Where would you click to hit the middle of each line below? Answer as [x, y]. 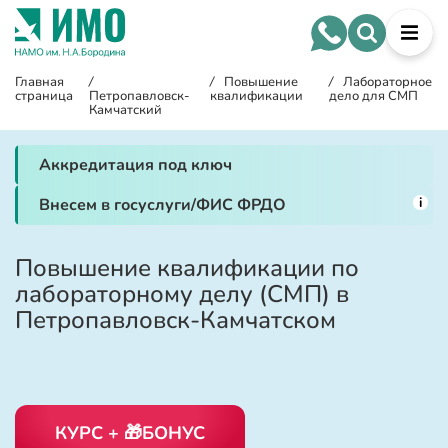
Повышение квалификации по [187, 268]
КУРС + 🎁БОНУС [130, 432]
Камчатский [125, 110]
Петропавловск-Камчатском [175, 320]
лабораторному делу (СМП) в [182, 294]
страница [44, 96]
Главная [39, 82]
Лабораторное [388, 82]
